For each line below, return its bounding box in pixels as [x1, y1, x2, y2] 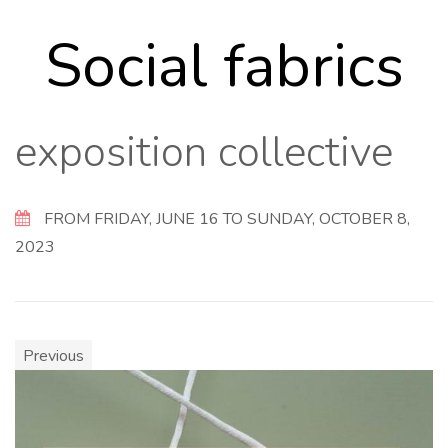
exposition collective [15, 124, 393, 181]
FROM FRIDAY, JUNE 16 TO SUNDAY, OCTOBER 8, [40, 208, 410, 230]
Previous [23, 345, 84, 367]
